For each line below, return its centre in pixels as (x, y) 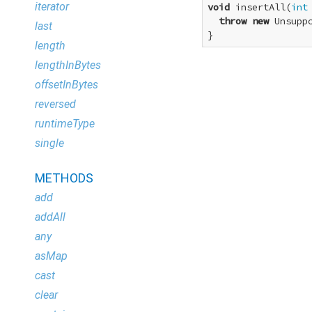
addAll (50, 217)
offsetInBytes (67, 85)
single (49, 143)
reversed (55, 104)
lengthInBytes (68, 65)
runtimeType (65, 124)
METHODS (64, 178)
